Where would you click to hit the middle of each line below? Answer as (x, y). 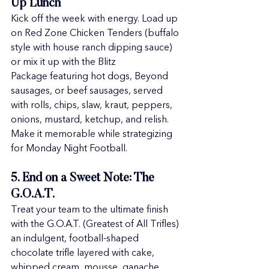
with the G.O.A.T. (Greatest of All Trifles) (96, 225)
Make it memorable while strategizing (93, 134)
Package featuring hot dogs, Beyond (91, 77)
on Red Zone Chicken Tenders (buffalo (96, 34)
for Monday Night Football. (69, 149)
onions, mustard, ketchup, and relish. (91, 120)
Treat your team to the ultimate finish (91, 210)
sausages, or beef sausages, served (88, 91)
